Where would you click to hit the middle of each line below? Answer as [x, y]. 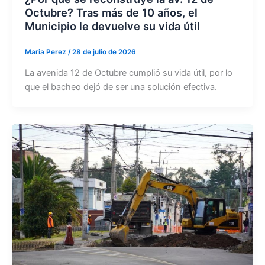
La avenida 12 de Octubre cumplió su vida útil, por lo [128, 72]
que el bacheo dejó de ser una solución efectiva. [121, 87]
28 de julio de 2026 [104, 52]
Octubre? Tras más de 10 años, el [111, 12]
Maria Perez [46, 52]
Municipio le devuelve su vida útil [112, 26]
